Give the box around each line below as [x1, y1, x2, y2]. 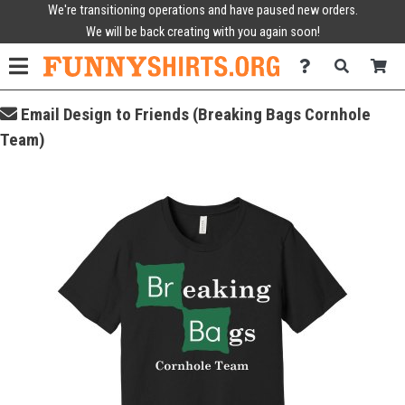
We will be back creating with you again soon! [85, 24, 320, 40]
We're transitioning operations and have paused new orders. [47, 3, 358, 18]
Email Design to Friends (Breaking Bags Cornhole [17, 104, 371, 125]
